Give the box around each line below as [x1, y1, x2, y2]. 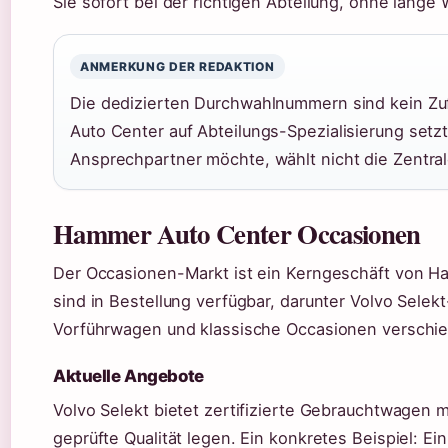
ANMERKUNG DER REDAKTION [80, 59, 275, 75]
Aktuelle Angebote [53, 366, 204, 387]
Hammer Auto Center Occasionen [53, 214, 421, 254]
